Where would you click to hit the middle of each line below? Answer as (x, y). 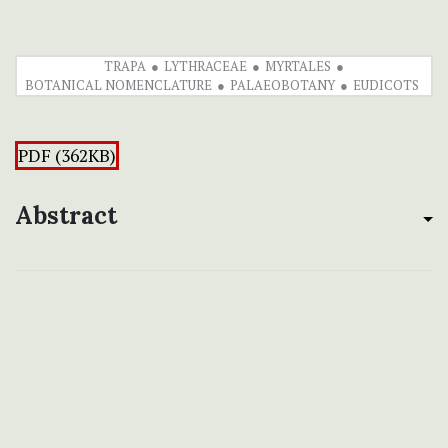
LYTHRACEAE (205, 66)
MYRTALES (298, 66)
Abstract (66, 216)
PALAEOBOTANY (282, 85)
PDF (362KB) (67, 156)
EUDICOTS (385, 85)
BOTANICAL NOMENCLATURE (118, 85)
